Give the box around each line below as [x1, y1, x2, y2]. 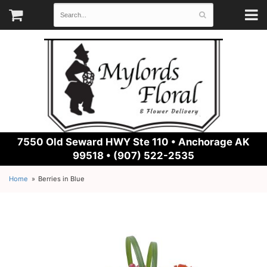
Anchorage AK [178, 136, 250, 148]
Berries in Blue [38, 175, 85, 183]
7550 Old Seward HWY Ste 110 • [17, 136, 178, 148]
